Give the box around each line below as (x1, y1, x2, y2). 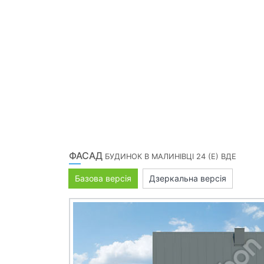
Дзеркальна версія (149, 173, 226, 183)
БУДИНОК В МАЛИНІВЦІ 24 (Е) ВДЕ (105, 151, 236, 161)
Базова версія (75, 173, 131, 183)
